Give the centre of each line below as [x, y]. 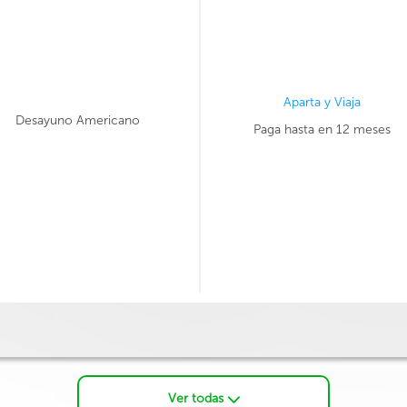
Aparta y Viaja [322, 102]
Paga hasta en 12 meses [322, 129]
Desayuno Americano [77, 120]
